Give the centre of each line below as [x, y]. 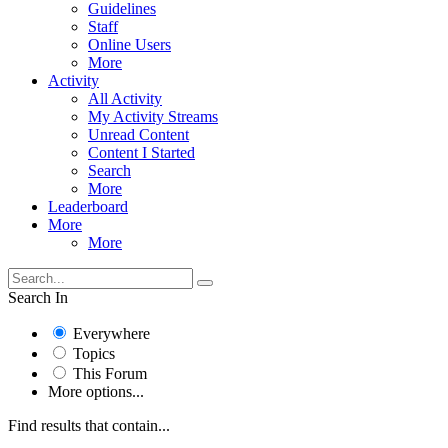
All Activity [125, 98]
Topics [94, 353]
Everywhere [111, 333]
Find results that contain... [89, 425]
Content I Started [141, 152]
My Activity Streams [153, 116]
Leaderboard [88, 206]
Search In [38, 297]
